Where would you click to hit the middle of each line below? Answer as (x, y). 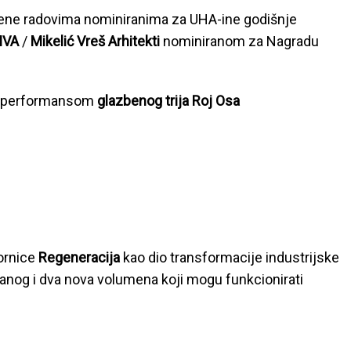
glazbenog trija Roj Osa (168, 101)
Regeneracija (81, 257)
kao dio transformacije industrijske (231, 257)
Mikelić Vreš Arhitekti (95, 41)
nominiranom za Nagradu (239, 41)
